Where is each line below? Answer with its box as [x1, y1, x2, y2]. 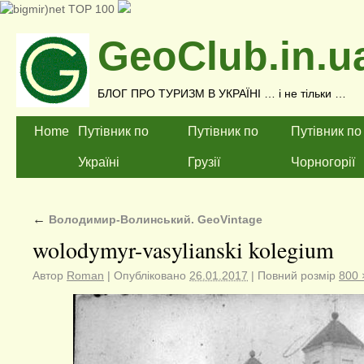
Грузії [188, 155, 220, 169]
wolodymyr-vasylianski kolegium [32, 234, 334, 265]
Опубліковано [114, 269, 186, 282]
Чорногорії [291, 155, 355, 169]
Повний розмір [254, 269, 339, 282]
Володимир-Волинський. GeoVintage [45, 213, 262, 226]
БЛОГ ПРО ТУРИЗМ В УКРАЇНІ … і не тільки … [97, 87, 346, 100]
